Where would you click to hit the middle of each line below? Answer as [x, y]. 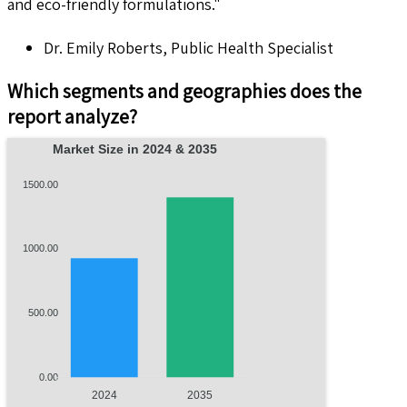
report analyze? [72, 116]
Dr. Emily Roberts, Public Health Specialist [189, 47]
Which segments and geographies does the [184, 90]
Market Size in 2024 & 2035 [179, 149]
